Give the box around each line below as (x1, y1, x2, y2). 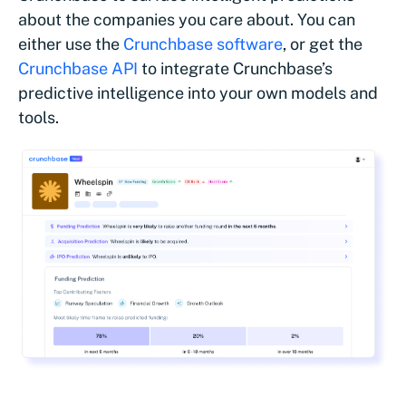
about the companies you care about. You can (18, 9, 355, 29)
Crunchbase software (123, 34, 283, 53)
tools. (18, 107, 59, 127)
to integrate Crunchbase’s (138, 58, 333, 78)
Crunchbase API (18, 58, 138, 78)
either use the (18, 34, 123, 53)
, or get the (283, 34, 362, 53)
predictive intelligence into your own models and (18, 82, 378, 102)
